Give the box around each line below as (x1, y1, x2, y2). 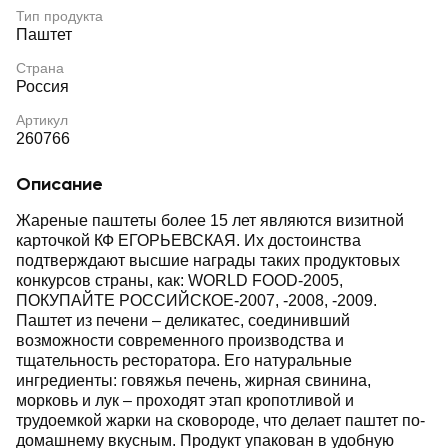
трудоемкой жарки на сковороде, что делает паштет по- (16, 412, 425, 429)
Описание (16, 173, 103, 195)
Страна (16, 60, 64, 76)
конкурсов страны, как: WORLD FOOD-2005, (16, 272, 343, 289)
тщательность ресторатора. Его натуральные (16, 352, 352, 369)
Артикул (16, 112, 68, 128)
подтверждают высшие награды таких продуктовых (16, 252, 400, 269)
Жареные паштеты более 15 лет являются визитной (16, 212, 404, 229)
